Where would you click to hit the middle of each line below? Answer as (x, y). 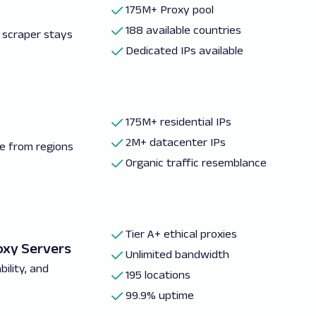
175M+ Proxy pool (170, 10)
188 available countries (184, 30)
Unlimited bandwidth (178, 254)
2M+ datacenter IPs (176, 142)
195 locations (158, 275)
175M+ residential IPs (179, 122)
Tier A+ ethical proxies (182, 234)
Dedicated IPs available (185, 50)
